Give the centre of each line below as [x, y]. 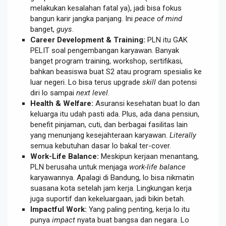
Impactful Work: [59, 209]
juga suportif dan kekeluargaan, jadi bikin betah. [108, 199]
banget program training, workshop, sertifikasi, [106, 61]
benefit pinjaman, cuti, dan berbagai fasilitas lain [109, 124]
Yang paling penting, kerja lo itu [138, 209]
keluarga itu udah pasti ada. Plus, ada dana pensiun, [115, 114]
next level [92, 93]
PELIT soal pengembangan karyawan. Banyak [105, 50]
